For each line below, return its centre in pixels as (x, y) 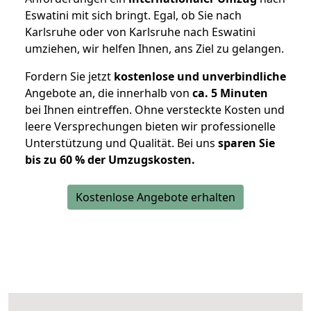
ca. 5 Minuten (230, 93)
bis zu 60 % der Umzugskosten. (110, 159)
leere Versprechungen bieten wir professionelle (150, 126)
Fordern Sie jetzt (69, 76)
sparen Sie (246, 143)
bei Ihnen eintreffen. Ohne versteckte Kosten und (155, 109)
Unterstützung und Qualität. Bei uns (121, 143)
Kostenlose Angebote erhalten (155, 197)
